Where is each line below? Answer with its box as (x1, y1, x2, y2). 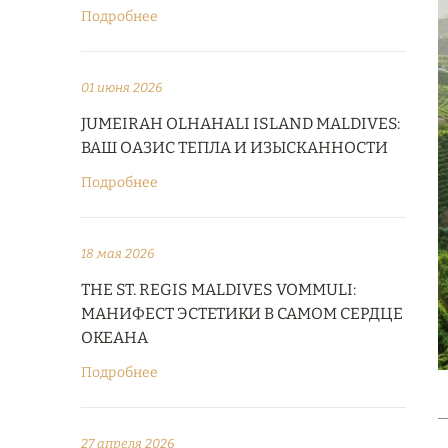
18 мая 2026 (81, 246, 155, 261)
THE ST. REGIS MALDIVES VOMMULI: (81, 280, 356, 299)
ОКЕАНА (81, 328, 148, 347)
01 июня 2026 (81, 80, 163, 95)
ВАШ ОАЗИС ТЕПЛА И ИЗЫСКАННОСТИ (81, 138, 388, 157)
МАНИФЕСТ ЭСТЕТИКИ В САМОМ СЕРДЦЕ (81, 304, 403, 323)
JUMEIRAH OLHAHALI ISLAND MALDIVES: (81, 114, 400, 133)
